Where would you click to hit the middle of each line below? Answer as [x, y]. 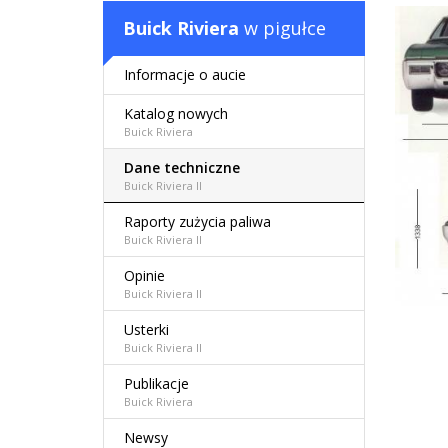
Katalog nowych [176, 113]
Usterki [146, 329]
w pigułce [282, 28]
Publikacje [156, 383]
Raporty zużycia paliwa [197, 221]
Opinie [144, 275]
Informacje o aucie [185, 74]
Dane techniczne [182, 167]
